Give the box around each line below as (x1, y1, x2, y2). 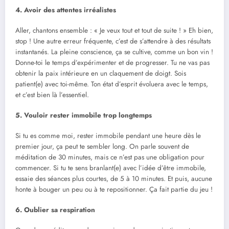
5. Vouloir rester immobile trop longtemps (15, 110, 152, 120)
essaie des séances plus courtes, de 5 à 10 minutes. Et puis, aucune (15, 174, 212, 184)
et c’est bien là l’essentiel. (15, 89, 89, 100)
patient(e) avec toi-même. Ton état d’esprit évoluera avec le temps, (15, 79, 208, 89)
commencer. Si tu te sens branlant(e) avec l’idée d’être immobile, (15, 163, 206, 173)
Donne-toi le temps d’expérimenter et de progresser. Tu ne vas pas (15, 57, 210, 67)
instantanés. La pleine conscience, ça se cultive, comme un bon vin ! (15, 47, 213, 57)
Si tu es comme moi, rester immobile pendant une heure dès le (15, 131, 201, 141)
